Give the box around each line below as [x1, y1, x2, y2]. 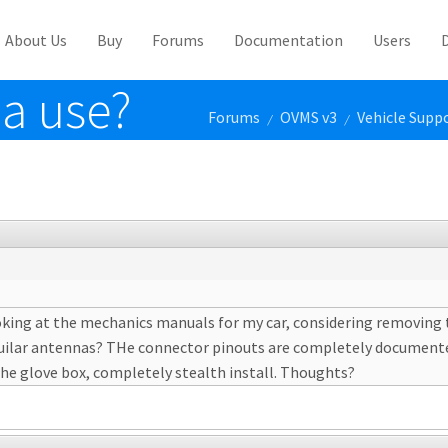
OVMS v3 [280, 107, 337, 127]
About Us [5, 30, 67, 50]
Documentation [234, 30, 343, 50]
